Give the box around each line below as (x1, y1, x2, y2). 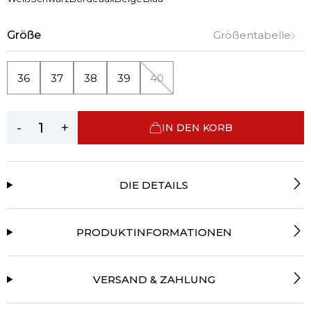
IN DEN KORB (162, 121, 233, 134)
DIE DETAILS (119, 178, 189, 192)
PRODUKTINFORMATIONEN (76, 225, 232, 239)
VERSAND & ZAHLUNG (92, 272, 215, 286)
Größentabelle (213, 28, 291, 42)
